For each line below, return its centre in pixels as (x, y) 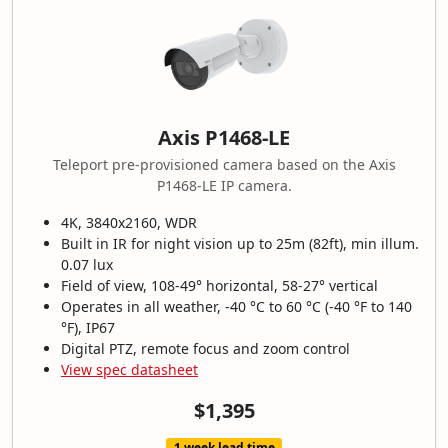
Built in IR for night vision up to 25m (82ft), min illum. (240, 244)
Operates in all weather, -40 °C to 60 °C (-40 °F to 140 (236, 307)
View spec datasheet (129, 370)
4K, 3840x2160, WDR (129, 223)
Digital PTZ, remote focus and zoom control (205, 349)
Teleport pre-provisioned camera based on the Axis (224, 165)
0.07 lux (87, 265)
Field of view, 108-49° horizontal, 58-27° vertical (219, 286)
